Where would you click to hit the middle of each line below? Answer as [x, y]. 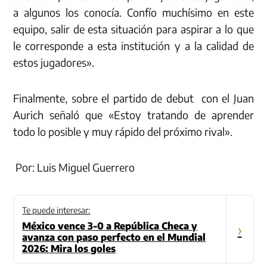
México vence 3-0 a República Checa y [110, 226]
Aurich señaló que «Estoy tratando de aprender [133, 115]
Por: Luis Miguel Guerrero [74, 167]
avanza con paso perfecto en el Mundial [114, 237]
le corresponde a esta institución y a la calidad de [133, 46]
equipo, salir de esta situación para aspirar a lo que [133, 29]
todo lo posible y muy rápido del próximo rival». [123, 132]
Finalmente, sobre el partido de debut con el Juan [133, 98]
